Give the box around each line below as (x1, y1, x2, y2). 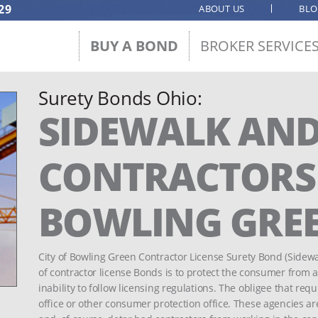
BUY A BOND (90, 36, 178, 55)
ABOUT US (199, 2, 245, 15)
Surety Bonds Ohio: (38, 85, 202, 111)
